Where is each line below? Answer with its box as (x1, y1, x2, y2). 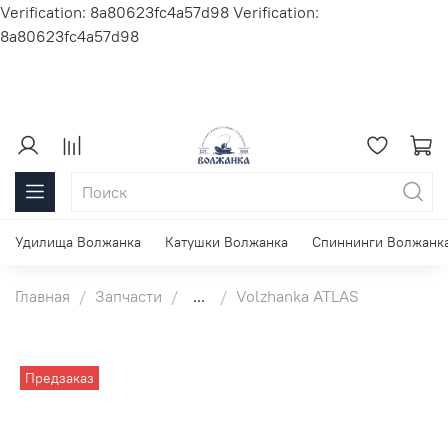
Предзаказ (25, 369, 95, 388)
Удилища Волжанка (15, 233, 141, 252)
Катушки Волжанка (165, 233, 288, 252)
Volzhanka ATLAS (236, 285, 359, 306)
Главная (15, 285, 70, 306)
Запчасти (95, 285, 162, 306)
